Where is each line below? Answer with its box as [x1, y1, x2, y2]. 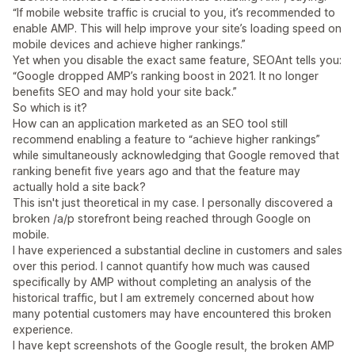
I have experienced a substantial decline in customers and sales [13, 243, 342, 258]
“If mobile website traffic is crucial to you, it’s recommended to [13, 6, 335, 20]
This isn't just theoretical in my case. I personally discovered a [13, 196, 333, 210]
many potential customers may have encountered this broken [13, 307, 331, 321]
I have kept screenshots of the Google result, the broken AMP [13, 338, 334, 353]
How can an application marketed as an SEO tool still [13, 116, 288, 131]
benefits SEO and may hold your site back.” [13, 85, 237, 99]
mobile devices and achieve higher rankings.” [13, 37, 246, 52]
